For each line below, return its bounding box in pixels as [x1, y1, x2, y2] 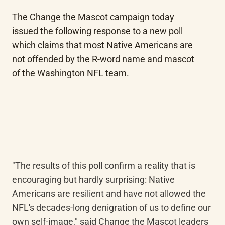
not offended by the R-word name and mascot [12, 54, 194, 64]
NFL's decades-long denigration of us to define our [12, 202, 211, 213]
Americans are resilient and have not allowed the [12, 188, 206, 199]
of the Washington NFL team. [12, 68, 129, 78]
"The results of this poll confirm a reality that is [12, 160, 195, 171]
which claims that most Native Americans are [12, 40, 193, 50]
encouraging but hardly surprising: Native [12, 174, 175, 185]
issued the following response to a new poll [12, 26, 183, 36]
